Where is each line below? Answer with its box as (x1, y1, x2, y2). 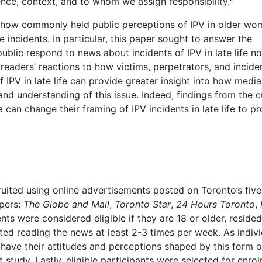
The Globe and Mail (23, 198, 109, 211)
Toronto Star (115, 198, 171, 211)
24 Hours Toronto (176, 198, 255, 211)
